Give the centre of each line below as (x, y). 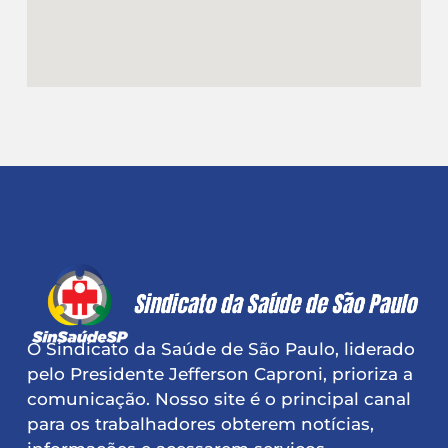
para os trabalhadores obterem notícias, (200, 423)
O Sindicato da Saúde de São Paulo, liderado (220, 348)
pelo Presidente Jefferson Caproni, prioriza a (219, 373)
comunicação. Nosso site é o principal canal (218, 398)
